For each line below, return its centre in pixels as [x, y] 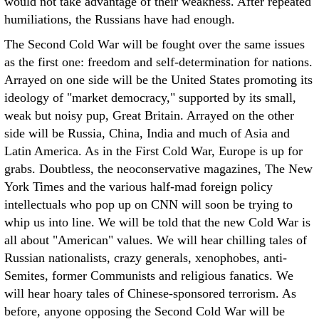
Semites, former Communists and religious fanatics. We [149, 276]
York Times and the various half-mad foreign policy [138, 187]
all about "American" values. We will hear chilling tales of [156, 240]
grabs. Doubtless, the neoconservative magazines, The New [158, 169]
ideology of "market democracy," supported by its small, [150, 98]
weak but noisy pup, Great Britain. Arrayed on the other [149, 115]
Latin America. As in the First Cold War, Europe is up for [153, 151]
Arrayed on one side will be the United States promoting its [158, 80]
